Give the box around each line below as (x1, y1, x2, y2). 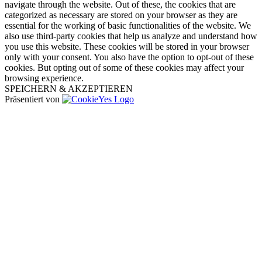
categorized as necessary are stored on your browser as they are (5, 9, 237, 20)
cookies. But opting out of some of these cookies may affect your (5, 62, 244, 73)
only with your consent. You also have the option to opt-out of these (5, 51, 254, 62)
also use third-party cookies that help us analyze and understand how (5, 30, 257, 41)
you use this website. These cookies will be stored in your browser (5, 41, 249, 51)
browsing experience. (5, 73, 84, 83)
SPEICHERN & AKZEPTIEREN (5, 83, 133, 94)
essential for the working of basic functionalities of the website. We (5, 20, 251, 30)
